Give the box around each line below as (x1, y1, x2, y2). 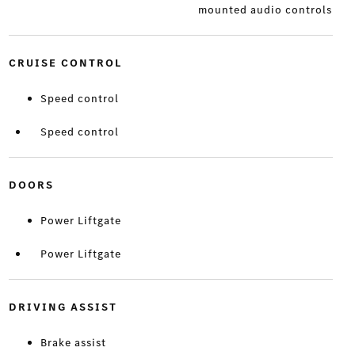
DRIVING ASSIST (8, 300, 117, 315)
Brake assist (40, 335, 106, 351)
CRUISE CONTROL (8, 55, 122, 71)
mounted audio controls (198, 2, 333, 18)
